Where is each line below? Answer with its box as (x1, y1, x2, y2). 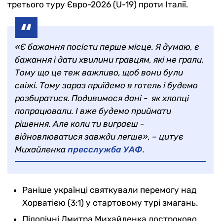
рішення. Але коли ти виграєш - (15, 119, 144, 129)
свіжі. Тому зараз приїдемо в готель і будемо (15, 80, 198, 90)
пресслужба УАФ (68, 145, 143, 154)
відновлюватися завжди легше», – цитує (15, 132, 184, 142)
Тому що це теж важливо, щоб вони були (15, 68, 183, 77)
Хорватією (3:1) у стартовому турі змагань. (22, 198, 198, 208)
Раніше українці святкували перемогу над (22, 185, 196, 195)
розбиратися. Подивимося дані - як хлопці (15, 93, 189, 103)
